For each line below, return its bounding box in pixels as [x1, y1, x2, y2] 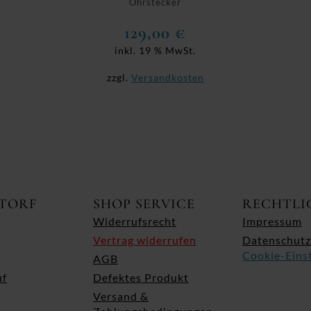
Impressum [242, 215, 302, 228]
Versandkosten [131, 72, 204, 84]
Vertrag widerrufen [93, 233, 196, 247]
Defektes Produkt [93, 271, 189, 285]
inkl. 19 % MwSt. [115, 44, 196, 57]
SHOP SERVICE [93, 196, 195, 213]
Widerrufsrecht [93, 215, 176, 228]
